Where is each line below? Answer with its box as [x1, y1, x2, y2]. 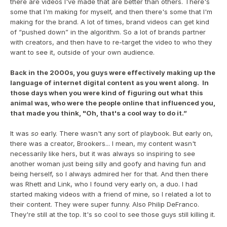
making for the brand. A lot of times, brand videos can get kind [10, 18, 209, 26]
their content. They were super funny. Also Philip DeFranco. [10, 200, 199, 208]
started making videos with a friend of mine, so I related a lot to [10, 190, 211, 198]
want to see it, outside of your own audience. [10, 48, 155, 56]
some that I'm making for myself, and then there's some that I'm [10, 8, 212, 16]
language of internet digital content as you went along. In [10, 79, 209, 87]
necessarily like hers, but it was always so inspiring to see [10, 149, 195, 158]
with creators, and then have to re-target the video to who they [10, 38, 212, 46]
